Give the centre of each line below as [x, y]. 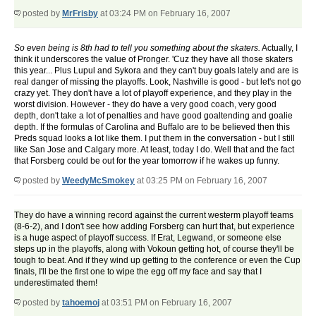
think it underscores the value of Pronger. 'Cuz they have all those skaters [153, 60]
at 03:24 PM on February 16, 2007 [164, 14]
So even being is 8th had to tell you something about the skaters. [137, 48]
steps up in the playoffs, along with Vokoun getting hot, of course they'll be [154, 249]
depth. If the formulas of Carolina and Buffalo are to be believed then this [152, 127]
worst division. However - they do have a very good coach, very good [145, 105]
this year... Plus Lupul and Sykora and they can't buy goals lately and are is [156, 71]
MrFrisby [80, 14]
